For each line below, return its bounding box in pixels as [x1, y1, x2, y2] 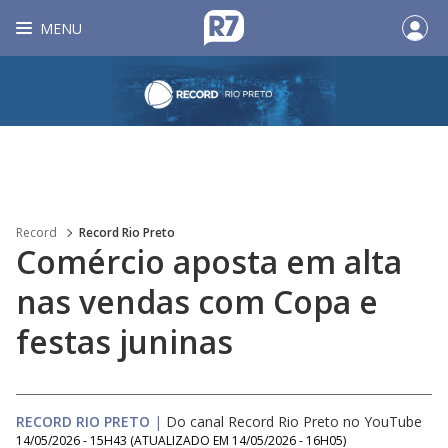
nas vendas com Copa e [16, 280, 378, 323]
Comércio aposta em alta [16, 240, 402, 283]
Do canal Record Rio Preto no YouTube [166, 412, 422, 431]
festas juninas [16, 320, 233, 363]
